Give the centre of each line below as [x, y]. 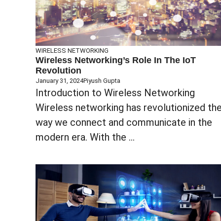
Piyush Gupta [102, 80]
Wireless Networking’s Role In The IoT [116, 60]
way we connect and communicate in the [124, 122]
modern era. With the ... [85, 137]
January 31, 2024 [59, 80]
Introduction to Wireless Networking [115, 92]
